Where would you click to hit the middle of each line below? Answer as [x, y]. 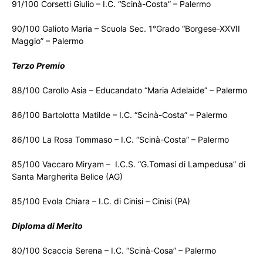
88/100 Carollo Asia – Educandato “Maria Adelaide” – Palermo [129, 90]
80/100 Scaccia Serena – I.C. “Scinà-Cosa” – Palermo [114, 251]
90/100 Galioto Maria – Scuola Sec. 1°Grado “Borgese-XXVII [126, 29]
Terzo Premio [38, 66]
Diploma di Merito [47, 226]
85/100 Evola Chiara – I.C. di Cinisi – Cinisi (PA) [101, 201]
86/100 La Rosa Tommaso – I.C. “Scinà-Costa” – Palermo [120, 140]
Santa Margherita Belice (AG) [67, 177]
